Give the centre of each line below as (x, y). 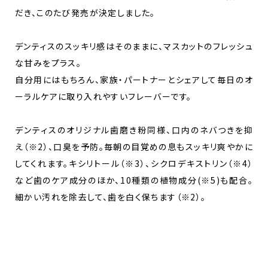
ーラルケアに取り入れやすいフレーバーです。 (103, 96)
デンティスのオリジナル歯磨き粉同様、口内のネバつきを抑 (134, 130)
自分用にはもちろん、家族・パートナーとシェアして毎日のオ (134, 79)
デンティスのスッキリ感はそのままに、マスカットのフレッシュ (134, 46)
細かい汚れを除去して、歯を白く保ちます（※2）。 (111, 197)
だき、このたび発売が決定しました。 (85, 12)
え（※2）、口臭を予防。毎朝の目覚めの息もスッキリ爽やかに (134, 146)
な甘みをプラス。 (48, 63)
